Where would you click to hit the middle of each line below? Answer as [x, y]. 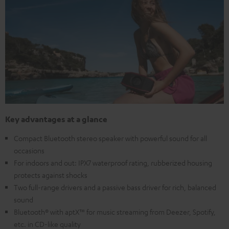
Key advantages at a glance [56, 119]
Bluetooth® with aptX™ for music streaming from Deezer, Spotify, [115, 212]
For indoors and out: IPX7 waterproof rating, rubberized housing [113, 163]
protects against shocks [51, 175]
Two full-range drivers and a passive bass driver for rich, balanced [115, 187]
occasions [29, 151]
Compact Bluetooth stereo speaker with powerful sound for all [110, 138]
